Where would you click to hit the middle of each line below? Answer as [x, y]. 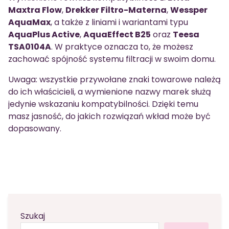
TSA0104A [30, 47]
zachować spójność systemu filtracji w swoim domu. [112, 59]
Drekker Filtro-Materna [116, 10]
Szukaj [33, 216]
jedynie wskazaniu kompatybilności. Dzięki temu [103, 104]
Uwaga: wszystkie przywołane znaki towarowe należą [114, 80]
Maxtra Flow [35, 10]
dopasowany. [35, 129]
